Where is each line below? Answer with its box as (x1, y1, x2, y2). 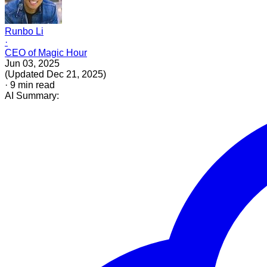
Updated (8, 69, 44, 79)
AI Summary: (5, 90, 59, 101)
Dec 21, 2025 (46, 69, 103, 79)
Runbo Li (5, 26, 44, 36)
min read (15, 79, 55, 90)
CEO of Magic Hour (5, 47, 87, 58)
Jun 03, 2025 (5, 58, 60, 69)
